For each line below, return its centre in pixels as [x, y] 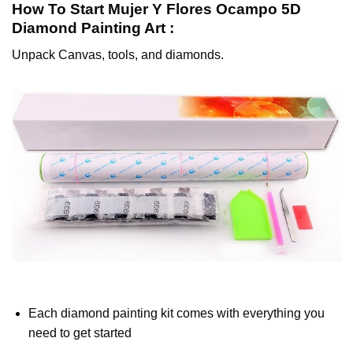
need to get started [80, 333]
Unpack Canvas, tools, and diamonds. [118, 55]
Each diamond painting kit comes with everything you [176, 313]
